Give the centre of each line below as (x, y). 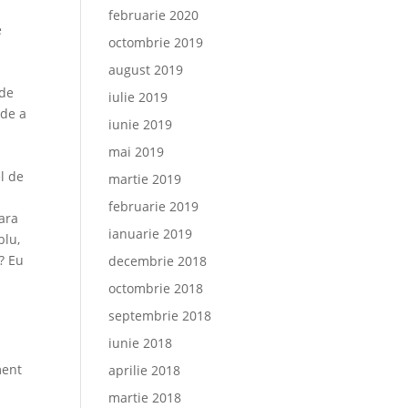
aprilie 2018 (145, 370)
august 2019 (146, 70)
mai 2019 (137, 152)
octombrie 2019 (156, 42)
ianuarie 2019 (151, 234)
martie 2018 (145, 398)
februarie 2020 (154, 15)
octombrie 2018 (156, 288)
